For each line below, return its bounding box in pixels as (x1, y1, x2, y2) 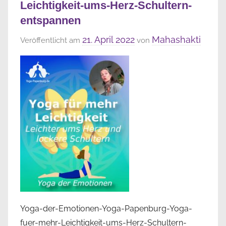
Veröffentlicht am (20, 36, 82, 45)
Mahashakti (152, 34, 201, 45)
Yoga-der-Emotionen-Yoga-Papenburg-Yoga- (20, 204, 192, 214)
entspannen (20, 14, 81, 27)
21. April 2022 (82, 34, 135, 45)
